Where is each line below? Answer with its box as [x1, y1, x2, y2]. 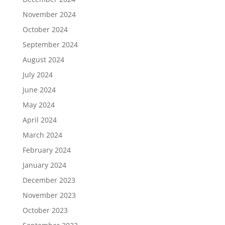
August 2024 [22, 55, 64, 65]
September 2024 [22, 40, 78, 50]
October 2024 [22, 25, 68, 35]
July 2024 [22, 70, 53, 80]
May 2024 [22, 100, 55, 110]
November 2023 [22, 190, 76, 200]
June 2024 [22, 85, 56, 95]
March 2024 [22, 130, 62, 140]
